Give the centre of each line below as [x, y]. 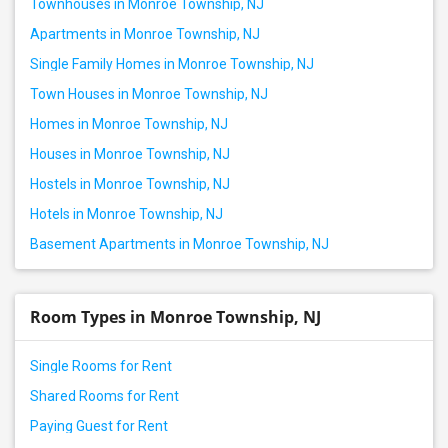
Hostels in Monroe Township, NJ [130, 184]
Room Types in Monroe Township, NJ [175, 317]
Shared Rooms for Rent [104, 396]
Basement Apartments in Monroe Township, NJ [179, 244]
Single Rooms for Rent [101, 366]
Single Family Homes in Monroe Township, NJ [172, 64]
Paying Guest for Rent [99, 426]
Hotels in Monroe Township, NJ [126, 214]
